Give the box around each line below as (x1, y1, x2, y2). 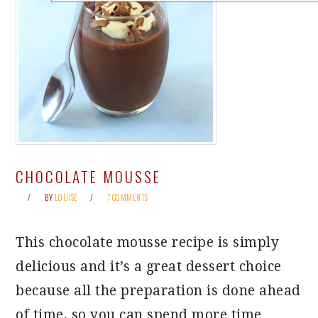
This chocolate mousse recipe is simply (16, 234, 280, 251)
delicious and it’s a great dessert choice (16, 258, 282, 275)
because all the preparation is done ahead (16, 283, 301, 299)
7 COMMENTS (106, 192, 148, 203)
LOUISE (54, 192, 78, 203)
